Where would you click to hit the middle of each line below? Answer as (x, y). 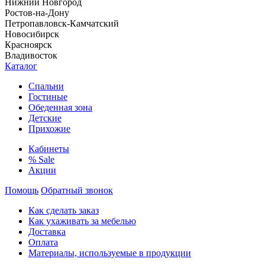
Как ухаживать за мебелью (82, 221)
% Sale (41, 159)
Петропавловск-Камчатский (62, 23)
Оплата (43, 242)
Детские (45, 118)
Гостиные (48, 96)
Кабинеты (49, 148)
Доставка (47, 231)
